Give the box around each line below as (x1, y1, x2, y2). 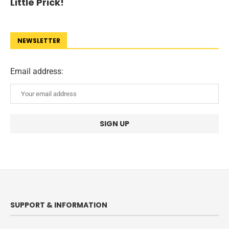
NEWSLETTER (17, 36, 60, 45)
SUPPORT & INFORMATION (10, 200, 107, 210)
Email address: (10, 66, 63, 76)
